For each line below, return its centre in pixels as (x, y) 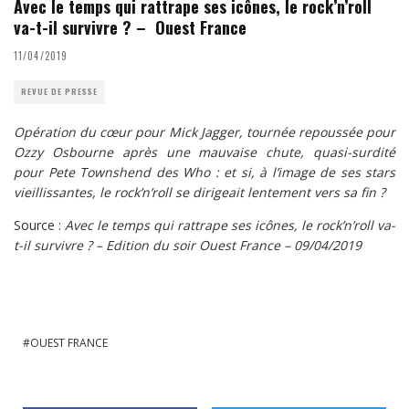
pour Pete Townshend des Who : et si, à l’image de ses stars (204, 172)
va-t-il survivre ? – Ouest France (130, 27)
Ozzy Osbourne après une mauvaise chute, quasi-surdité (204, 152)
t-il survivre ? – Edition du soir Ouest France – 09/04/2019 (188, 245)
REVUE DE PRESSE (59, 91)
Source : (39, 225)
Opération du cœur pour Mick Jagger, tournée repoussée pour (204, 131)
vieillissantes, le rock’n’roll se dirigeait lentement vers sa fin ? (199, 192)
